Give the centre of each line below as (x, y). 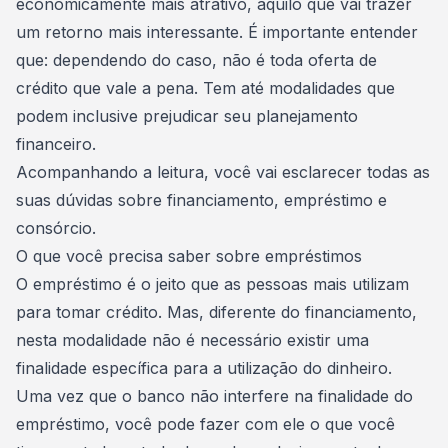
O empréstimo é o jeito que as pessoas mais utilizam (212, 284)
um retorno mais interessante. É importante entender (217, 32)
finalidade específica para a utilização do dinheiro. (204, 368)
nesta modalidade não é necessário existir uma (192, 340)
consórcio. (56, 228)
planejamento (304, 116)
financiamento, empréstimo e (277, 200)
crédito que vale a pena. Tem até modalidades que (205, 88)
